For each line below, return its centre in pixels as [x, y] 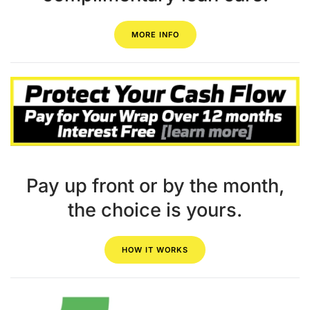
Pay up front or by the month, [155, 185]
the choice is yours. [155, 210]
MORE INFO [155, 35]
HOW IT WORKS [155, 249]
